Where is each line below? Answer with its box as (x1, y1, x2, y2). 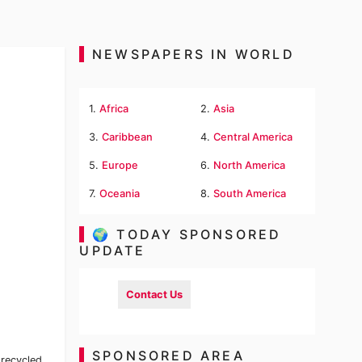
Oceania (99, 187, 141, 200)
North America (213, 159, 285, 171)
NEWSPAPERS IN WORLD (91, 46, 295, 62)
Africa (99, 103, 129, 115)
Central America (213, 131, 293, 143)
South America (213, 187, 286, 200)
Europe (102, 159, 139, 171)
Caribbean (102, 131, 154, 143)
